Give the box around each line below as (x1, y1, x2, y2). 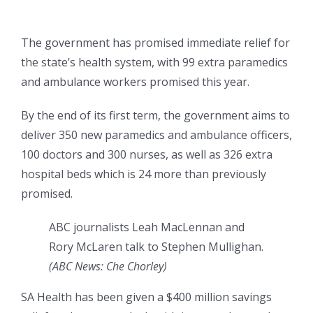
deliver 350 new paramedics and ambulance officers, (21, 127, 292, 143)
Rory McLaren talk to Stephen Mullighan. (49, 239, 263, 255)
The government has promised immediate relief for (21, 35, 290, 51)
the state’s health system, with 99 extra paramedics (21, 54, 288, 71)
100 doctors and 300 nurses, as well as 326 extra (21, 147, 272, 163)
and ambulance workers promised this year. (21, 74, 249, 90)
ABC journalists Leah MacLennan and (49, 219, 245, 235)
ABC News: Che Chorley (52, 259, 163, 275)
